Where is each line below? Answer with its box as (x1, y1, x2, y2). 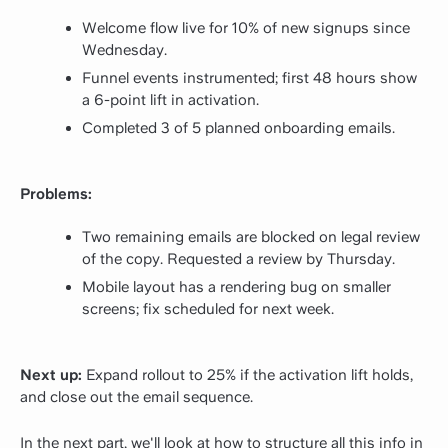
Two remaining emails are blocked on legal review (82, 228, 420, 247)
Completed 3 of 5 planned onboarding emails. (82, 119, 395, 138)
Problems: (20, 184, 92, 203)
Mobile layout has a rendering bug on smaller (82, 278, 391, 297)
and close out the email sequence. (20, 387, 253, 406)
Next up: (20, 365, 82, 384)
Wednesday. (82, 41, 167, 60)
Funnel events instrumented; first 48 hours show (82, 69, 417, 88)
